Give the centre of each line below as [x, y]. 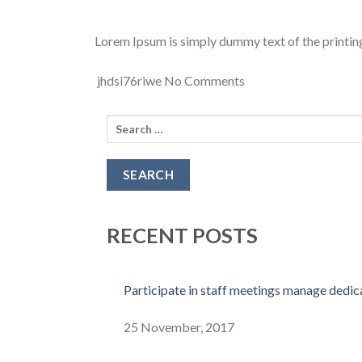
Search [124, 124]
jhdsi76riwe [128, 81]
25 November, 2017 [179, 326]
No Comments [203, 81]
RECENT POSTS [182, 236]
